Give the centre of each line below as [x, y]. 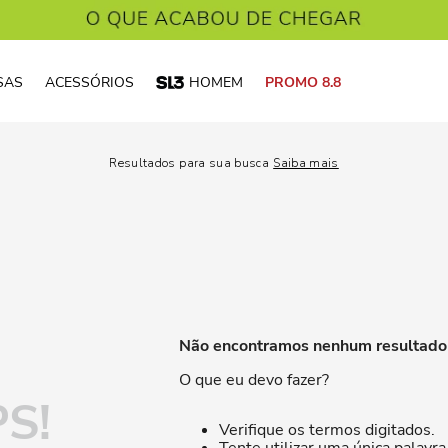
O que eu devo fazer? [253, 380]
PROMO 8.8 [303, 82]
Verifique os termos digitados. [326, 430]
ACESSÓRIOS [89, 82]
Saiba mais [306, 163]
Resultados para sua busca [189, 163]
